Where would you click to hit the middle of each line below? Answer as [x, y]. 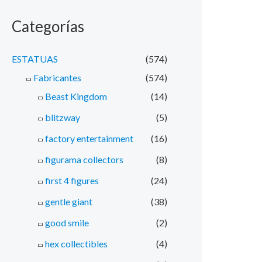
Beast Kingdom [76, 96]
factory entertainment [89, 138]
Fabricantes [57, 77]
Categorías [48, 26]
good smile [67, 222]
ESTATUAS [35, 58]
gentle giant [69, 201]
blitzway [63, 117]
